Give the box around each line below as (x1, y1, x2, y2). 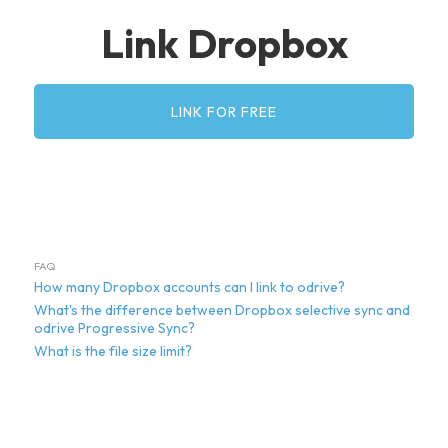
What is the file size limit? (34, 342, 192, 361)
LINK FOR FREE (171, 102, 277, 121)
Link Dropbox (100, 18, 348, 69)
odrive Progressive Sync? (34, 319, 195, 338)
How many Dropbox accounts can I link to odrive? (34, 278, 345, 297)
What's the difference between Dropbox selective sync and (34, 301, 410, 320)
